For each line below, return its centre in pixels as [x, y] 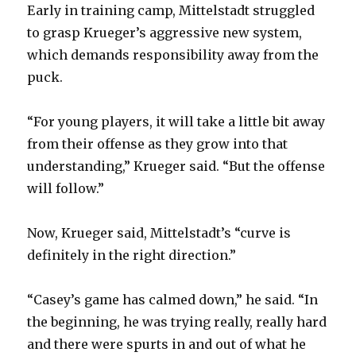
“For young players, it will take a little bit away [176, 122]
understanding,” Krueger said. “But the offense [176, 166]
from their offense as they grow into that [158, 144]
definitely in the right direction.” [132, 255]
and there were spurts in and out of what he [167, 344]
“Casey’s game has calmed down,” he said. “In [173, 300]
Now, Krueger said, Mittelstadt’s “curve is [159, 233]
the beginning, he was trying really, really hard [177, 322]
